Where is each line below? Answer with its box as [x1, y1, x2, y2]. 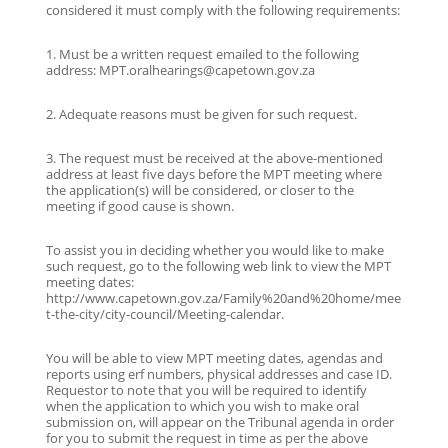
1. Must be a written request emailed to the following [45, 44, 359, 63]
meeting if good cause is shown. [45, 196, 234, 215]
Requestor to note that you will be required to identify [45, 380, 367, 399]
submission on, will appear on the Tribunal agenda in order [45, 412, 394, 431]
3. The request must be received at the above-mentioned [45, 148, 383, 167]
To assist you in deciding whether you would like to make [45, 240, 384, 259]
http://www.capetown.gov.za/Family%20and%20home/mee [45, 288, 401, 307]
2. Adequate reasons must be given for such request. [45, 104, 357, 123]
